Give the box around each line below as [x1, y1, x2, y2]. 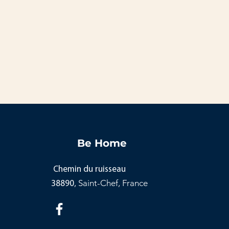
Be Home [77, 137, 127, 149]
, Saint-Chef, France [74, 178, 148, 188]
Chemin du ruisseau [51, 165, 126, 174]
